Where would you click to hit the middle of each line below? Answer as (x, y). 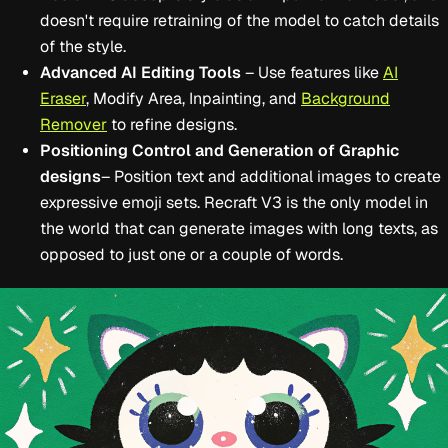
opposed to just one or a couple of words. (191, 254)
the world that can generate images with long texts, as (239, 228)
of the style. (83, 46)
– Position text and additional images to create (271, 176)
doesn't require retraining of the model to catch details (239, 20)
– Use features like (312, 72)
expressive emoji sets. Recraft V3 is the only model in (234, 202)
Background (345, 98)
